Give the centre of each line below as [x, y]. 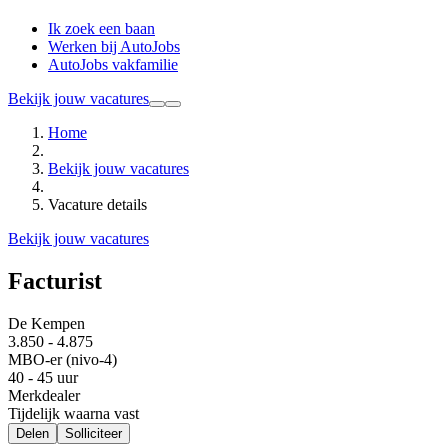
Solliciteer [93, 433]
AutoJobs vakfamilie [113, 65]
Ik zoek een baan [101, 29]
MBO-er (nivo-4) [62, 359]
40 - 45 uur [43, 377]
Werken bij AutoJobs [114, 47]
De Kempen [46, 323]
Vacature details [97, 205]
